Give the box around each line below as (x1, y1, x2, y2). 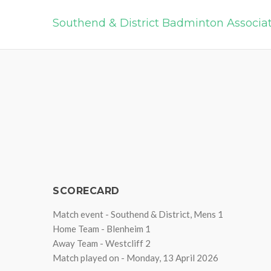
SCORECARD (53, 185, 120, 197)
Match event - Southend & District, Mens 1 (53, 209, 223, 220)
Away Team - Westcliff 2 (53, 238, 151, 249)
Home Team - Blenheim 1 (53, 223, 151, 234)
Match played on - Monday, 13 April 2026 (53, 252, 218, 263)
